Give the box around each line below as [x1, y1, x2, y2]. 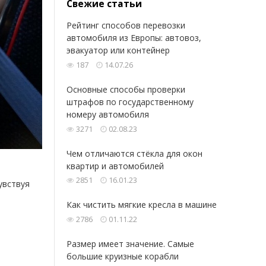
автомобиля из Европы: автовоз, [66, 32, 201, 44]
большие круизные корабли [66, 250, 179, 262]
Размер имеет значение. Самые [66, 237, 194, 249]
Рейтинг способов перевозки [66, 20, 185, 31]
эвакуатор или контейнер [66, 45, 170, 56]
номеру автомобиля [66, 108, 149, 120]
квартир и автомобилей [66, 160, 164, 172]
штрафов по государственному [66, 96, 194, 107]
